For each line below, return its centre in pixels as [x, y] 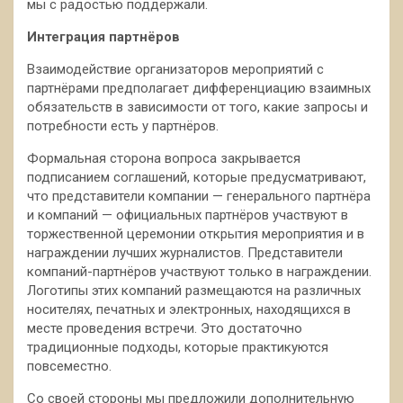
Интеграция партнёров [103, 37]
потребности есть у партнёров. [123, 126]
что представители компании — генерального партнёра [199, 196]
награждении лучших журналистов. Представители [185, 253]
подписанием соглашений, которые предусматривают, [197, 177]
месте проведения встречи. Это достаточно [165, 328]
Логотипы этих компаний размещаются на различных [194, 291]
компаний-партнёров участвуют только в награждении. [199, 272]
